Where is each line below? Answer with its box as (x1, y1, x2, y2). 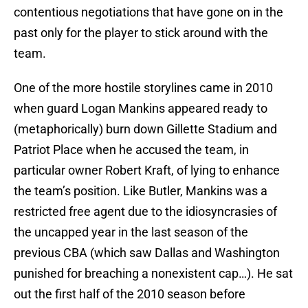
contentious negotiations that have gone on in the (14, 5, 283, 20)
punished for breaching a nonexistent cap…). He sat (14, 266, 293, 281)
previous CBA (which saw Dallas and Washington (14, 245, 280, 261)
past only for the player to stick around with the (14, 25, 268, 41)
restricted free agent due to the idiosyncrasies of (14, 204, 277, 219)
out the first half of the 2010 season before (14, 287, 245, 302)
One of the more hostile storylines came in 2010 (14, 80, 273, 96)
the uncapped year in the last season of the (14, 225, 248, 240)
